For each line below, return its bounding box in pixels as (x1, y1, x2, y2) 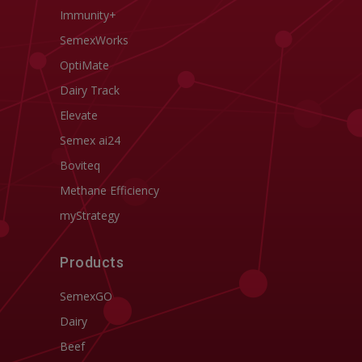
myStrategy (60, 208, 120, 223)
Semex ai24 (60, 133, 120, 148)
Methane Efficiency (60, 183, 159, 198)
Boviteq (60, 158, 100, 173)
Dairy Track (60, 82, 120, 98)
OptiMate (60, 57, 109, 73)
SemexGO (60, 288, 112, 304)
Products (60, 254, 124, 271)
